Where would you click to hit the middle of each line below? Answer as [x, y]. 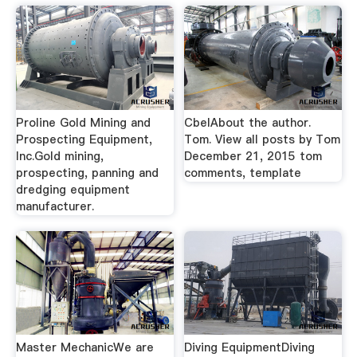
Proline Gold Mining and [83, 123]
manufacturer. [55, 206]
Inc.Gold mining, [59, 156]
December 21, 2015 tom [253, 156]
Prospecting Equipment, [84, 139]
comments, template [243, 173]
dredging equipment [73, 190]
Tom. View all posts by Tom [263, 139]
